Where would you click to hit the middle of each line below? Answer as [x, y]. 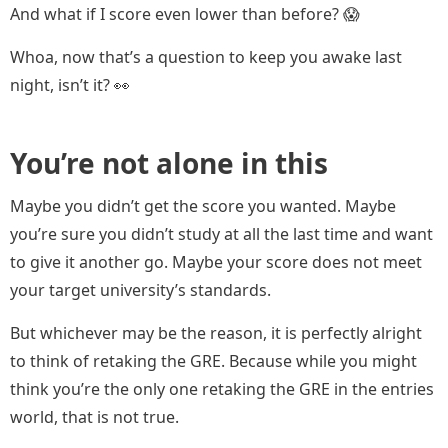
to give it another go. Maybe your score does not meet [216, 262]
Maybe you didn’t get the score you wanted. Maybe [203, 206]
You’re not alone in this [169, 163]
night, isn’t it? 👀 [70, 85]
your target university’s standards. [142, 290]
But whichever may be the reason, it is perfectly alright [216, 333]
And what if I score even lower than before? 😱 [185, 14]
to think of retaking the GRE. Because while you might [213, 361]
